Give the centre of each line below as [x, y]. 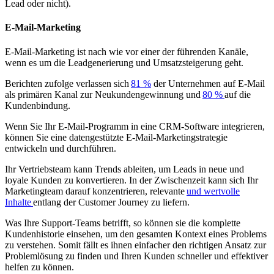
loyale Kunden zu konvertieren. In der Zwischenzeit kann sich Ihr [131, 180]
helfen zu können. [39, 267]
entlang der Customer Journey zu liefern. [111, 202]
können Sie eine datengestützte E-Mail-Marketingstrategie [116, 137]
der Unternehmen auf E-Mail [208, 83]
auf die [238, 94]
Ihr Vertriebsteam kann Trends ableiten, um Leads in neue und [124, 169]
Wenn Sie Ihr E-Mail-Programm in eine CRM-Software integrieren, [135, 126]
